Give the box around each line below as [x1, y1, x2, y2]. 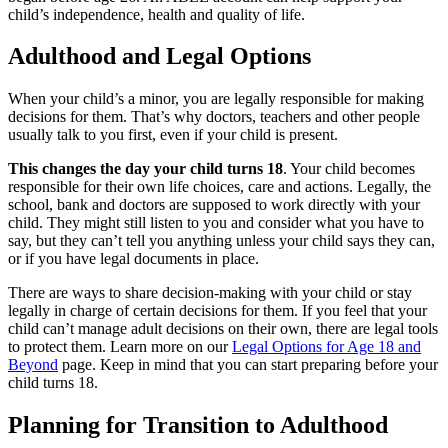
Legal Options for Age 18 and [232, 338, 421, 356]
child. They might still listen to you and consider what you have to [8, 214, 424, 232]
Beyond [8, 356, 58, 374]
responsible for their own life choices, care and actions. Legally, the [8, 178, 431, 196]
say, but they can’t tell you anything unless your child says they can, [8, 232, 435, 250]
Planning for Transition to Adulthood [8, 412, 388, 439]
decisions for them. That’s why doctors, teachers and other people [8, 108, 420, 126]
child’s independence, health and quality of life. [8, 5, 305, 23]
